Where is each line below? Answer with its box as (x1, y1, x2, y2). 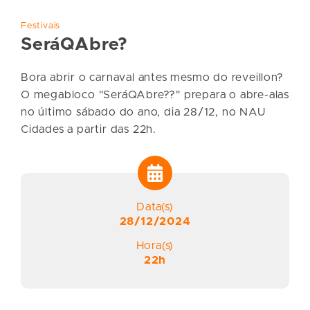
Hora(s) (136, 239, 174, 251)
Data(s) (136, 201, 174, 212)
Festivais (21, 21, 61, 30)
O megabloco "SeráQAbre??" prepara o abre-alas (21, 89, 289, 100)
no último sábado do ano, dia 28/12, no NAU (21, 106, 266, 118)
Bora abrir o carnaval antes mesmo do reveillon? (21, 71, 284, 83)
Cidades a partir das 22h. (21, 123, 157, 135)
